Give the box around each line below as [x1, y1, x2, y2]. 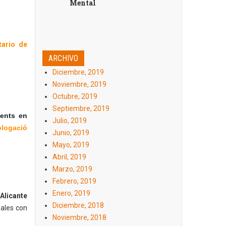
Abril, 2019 [52, 153, 86, 161]
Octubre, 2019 [52, 92, 97, 100]
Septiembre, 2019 [52, 104, 109, 112]
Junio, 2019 [52, 129, 89, 137]
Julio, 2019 [52, 117, 87, 125]
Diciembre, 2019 [52, 68, 104, 76]
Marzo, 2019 [52, 165, 92, 173]
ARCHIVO [48, 53, 78, 63]
